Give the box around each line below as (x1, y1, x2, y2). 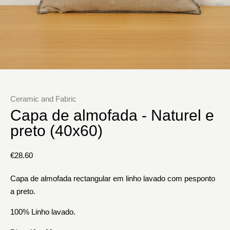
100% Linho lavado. (10, 207, 75, 217)
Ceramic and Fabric (10, 94, 76, 104)
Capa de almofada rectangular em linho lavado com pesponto (10, 174, 215, 183)
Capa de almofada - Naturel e (10, 107, 214, 124)
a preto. (10, 187, 35, 196)
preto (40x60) (10, 122, 103, 140)
